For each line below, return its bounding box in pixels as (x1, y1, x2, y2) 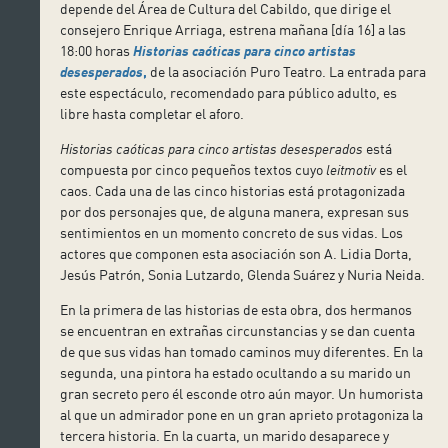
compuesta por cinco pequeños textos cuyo (60, 160, 327, 178)
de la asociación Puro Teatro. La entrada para (147, 62, 427, 80)
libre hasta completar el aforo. (60, 104, 245, 122)
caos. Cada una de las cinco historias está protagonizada (60, 181, 406, 199)
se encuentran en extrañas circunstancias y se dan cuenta (60, 321, 416, 339)
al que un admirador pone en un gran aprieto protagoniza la (60, 405, 424, 423)
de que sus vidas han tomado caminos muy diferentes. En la (60, 342, 424, 360)
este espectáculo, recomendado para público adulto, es (60, 83, 398, 101)
